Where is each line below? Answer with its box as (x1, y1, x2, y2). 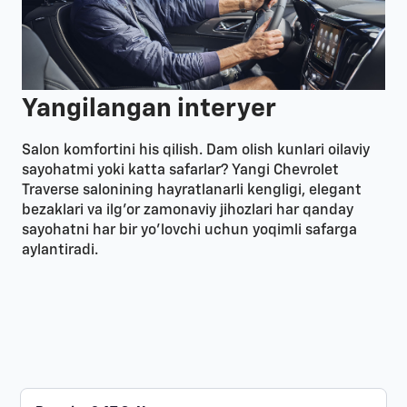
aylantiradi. (22, 243, 98, 259)
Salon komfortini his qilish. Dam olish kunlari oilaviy (22, 144, 370, 159)
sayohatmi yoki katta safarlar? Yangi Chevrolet (22, 164, 339, 179)
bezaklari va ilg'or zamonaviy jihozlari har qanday (22, 203, 353, 219)
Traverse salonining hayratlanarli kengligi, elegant (22, 184, 362, 199)
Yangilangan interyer (22, 96, 276, 123)
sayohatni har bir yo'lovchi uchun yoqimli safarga (22, 223, 357, 239)
